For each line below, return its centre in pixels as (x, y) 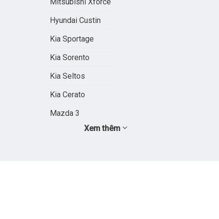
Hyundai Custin (75, 21)
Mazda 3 (65, 113)
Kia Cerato (67, 95)
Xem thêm (103, 129)
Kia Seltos (67, 76)
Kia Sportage (72, 39)
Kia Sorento (70, 58)
